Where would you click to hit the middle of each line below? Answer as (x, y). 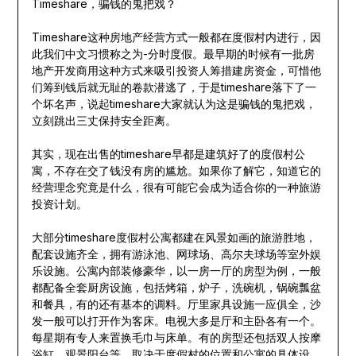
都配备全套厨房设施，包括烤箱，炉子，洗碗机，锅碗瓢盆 (176, 288)
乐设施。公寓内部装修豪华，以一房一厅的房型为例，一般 (176, 271)
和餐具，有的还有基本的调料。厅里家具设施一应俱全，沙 (176, 304)
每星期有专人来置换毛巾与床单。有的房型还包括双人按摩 (176, 338)
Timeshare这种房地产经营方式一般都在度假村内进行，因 (176, 37)
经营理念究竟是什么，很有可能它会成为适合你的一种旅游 (176, 188)
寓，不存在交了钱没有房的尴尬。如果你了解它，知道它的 (176, 171)
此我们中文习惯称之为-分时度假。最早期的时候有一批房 (173, 54)
